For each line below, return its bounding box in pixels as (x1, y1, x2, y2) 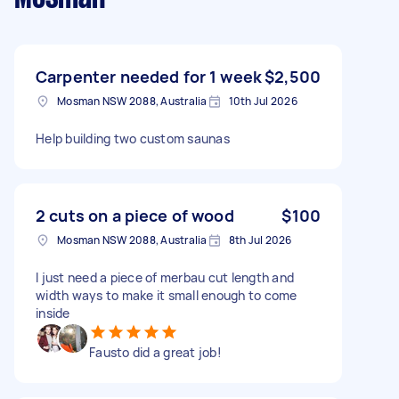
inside (36, 304, 70, 322)
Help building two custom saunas (36, 129, 230, 147)
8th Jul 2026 (228, 232, 292, 248)
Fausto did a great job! (89, 343, 222, 361)
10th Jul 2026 (228, 93, 297, 109)
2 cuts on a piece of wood (36, 204, 234, 226)
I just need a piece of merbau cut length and (36, 268, 294, 286)
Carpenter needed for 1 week (36, 65, 263, 87)
